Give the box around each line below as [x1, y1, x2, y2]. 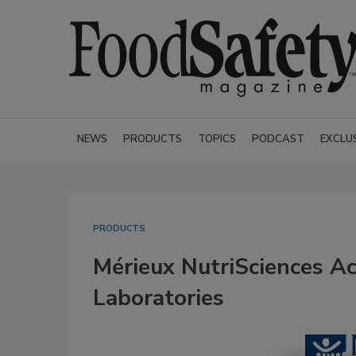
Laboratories [93, 283, 224, 313]
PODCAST [252, 132, 304, 146]
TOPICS [198, 132, 236, 146]
